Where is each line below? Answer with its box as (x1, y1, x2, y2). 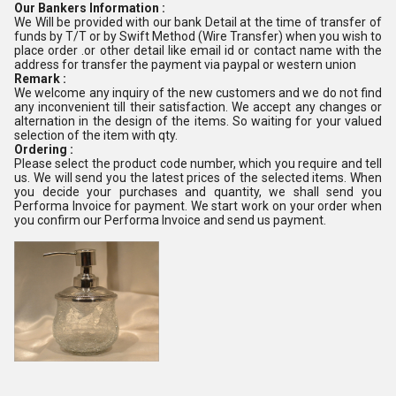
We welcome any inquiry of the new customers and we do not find (14, 86, 382, 100)
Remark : (14, 72, 66, 86)
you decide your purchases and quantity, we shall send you (14, 185, 382, 199)
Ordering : (14, 142, 73, 156)
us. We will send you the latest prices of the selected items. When (14, 171, 382, 185)
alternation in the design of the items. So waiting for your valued (14, 114, 382, 128)
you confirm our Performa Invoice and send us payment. (14, 213, 326, 227)
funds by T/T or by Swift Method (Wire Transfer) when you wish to (14, 29, 382, 43)
